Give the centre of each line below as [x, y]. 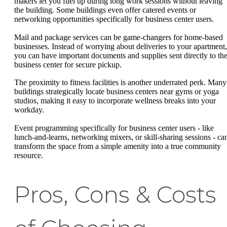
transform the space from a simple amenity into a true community [118, 146]
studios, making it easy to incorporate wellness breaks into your [115, 101]
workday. [29, 110]
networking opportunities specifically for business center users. [114, 19]
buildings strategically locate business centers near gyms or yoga [117, 92]
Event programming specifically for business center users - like [114, 128]
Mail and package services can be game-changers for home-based [119, 37]
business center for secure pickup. [68, 64]
